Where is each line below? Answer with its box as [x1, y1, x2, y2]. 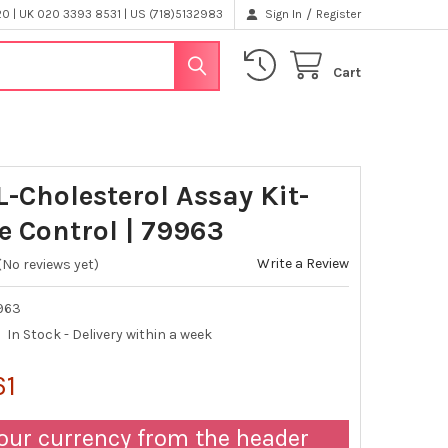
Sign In [265, 7, 303, 21]
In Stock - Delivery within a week [7, 326, 213, 344]
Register [316, 7, 362, 21]
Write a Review [257, 254, 350, 272]
